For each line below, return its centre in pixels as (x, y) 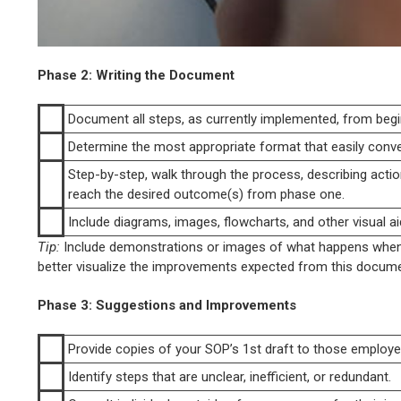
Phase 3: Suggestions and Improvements (167, 305)
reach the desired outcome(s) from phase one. (206, 194)
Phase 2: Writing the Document (136, 75)
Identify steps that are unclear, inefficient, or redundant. (230, 376)
